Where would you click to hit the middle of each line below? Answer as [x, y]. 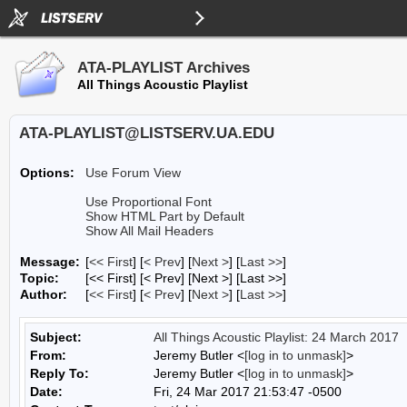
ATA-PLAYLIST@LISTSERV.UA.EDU [147, 133]
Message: [50, 262]
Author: [44, 294]
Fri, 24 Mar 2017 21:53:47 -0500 [248, 392]
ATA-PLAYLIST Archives [164, 68]
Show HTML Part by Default [165, 216]
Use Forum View [133, 173]
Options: [47, 173]
